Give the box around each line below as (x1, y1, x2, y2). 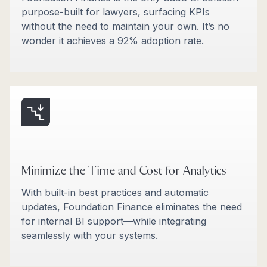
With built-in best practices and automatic (21, 187, 209, 199)
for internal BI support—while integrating (21, 215, 206, 228)
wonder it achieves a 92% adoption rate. (21, 34, 204, 46)
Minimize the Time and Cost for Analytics (21, 164, 226, 177)
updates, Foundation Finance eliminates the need (21, 201, 242, 213)
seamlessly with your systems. (21, 229, 158, 242)
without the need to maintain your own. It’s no (21, 20, 229, 32)
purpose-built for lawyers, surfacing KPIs (21, 5, 210, 18)
